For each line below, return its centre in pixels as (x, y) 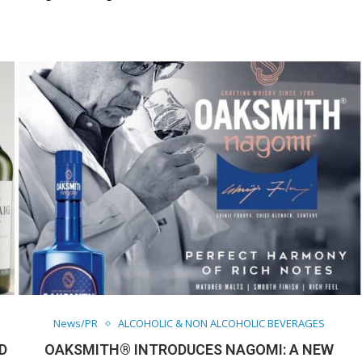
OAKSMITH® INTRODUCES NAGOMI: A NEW (189, 350)
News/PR (76, 324)
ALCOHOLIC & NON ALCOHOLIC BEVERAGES (222, 324)
